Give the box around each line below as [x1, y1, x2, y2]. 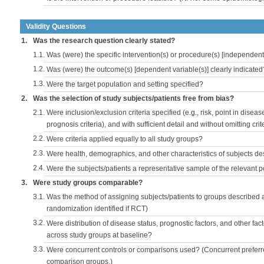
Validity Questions [26, 22, 86, 31]
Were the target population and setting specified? [47, 80, 203, 88]
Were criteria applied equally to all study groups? [47, 135, 203, 143]
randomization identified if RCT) [47, 204, 148, 213]
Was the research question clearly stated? [33, 37, 175, 45]
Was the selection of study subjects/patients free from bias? [33, 94, 234, 103]
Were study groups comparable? [33, 179, 143, 187]
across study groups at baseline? [47, 231, 152, 239]
